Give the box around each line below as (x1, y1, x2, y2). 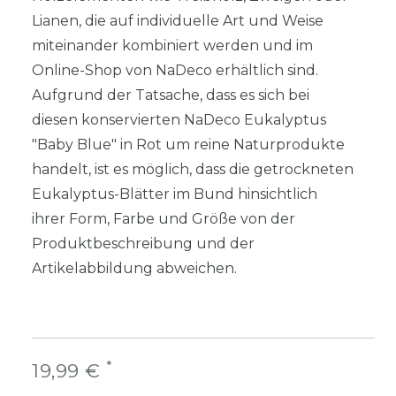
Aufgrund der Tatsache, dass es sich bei (32, 86, 309, 103)
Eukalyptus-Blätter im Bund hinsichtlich (32, 185, 317, 202)
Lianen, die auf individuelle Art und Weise (32, 11, 324, 29)
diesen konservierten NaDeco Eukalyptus (32, 110, 326, 128)
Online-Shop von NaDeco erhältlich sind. (32, 61, 318, 79)
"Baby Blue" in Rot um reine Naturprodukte (32, 135, 345, 153)
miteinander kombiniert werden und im (32, 36, 313, 54)
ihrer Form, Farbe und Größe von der (32, 209, 295, 227)
